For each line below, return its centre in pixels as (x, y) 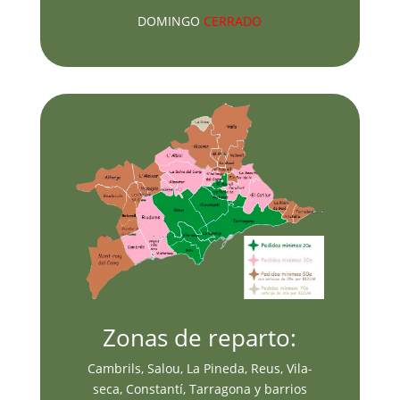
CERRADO (231, 21)
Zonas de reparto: (200, 338)
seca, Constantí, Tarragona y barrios (200, 389)
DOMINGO (169, 21)
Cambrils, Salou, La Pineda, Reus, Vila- (200, 369)
